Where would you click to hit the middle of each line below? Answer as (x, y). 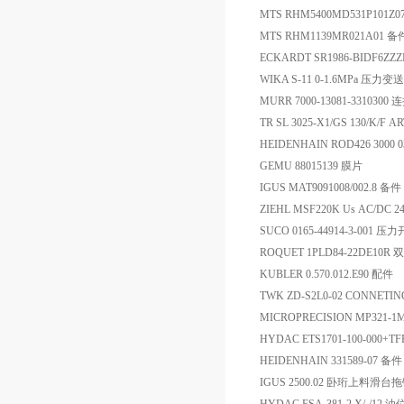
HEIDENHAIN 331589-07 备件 (331, 361)
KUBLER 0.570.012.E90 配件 (326, 274)
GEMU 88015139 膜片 (311, 166)
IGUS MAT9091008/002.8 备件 (331, 188)
